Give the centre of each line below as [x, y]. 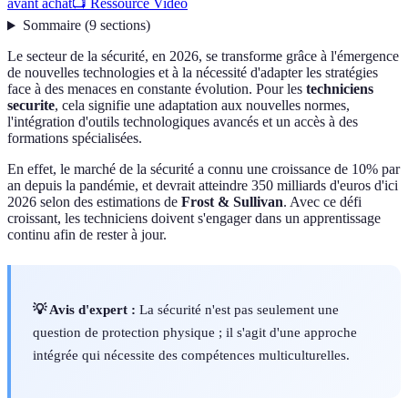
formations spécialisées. [75, 138]
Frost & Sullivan [232, 202]
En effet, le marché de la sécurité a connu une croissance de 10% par [204, 169]
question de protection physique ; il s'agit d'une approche [195, 331]
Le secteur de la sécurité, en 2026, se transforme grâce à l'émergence [203, 56]
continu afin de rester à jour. [87, 235]
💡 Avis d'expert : [84, 309]
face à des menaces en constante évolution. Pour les [157, 89]
